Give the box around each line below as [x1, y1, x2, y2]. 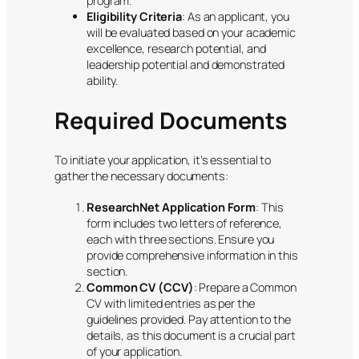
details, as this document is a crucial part [87, 327, 296, 343]
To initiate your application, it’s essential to [54, 152, 272, 168]
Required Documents [54, 104, 288, 136]
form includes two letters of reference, [87, 215, 283, 231]
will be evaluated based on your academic [87, 25, 296, 41]
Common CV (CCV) [87, 279, 194, 295]
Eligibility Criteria [87, 9, 182, 25]
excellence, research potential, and [87, 41, 266, 57]
